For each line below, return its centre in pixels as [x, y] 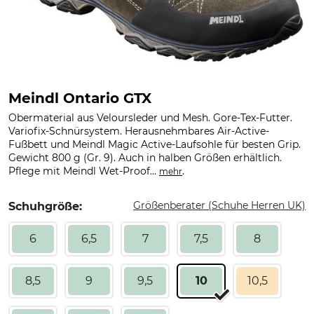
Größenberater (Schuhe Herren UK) [219, 205]
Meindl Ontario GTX [80, 98]
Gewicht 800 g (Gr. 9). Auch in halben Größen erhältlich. [145, 158]
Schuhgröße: [45, 206]
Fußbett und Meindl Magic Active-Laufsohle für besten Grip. [155, 144]
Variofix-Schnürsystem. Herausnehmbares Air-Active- [139, 131]
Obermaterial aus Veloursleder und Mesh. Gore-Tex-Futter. [150, 118]
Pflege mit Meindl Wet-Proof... [84, 171]
